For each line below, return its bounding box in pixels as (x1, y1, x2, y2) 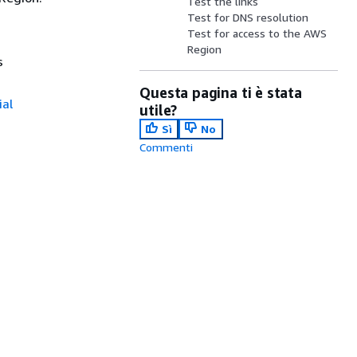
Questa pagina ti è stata (139, 84, 302, 101)
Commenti (139, 140, 194, 154)
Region (187, 42, 222, 56)
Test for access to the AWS (187, 26, 328, 40)
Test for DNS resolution (187, 10, 309, 24)
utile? (139, 101, 178, 119)
